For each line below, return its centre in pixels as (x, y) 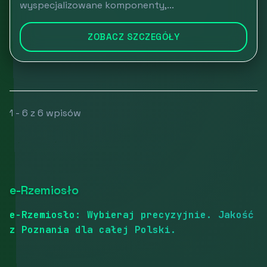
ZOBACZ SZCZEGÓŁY (133, 37)
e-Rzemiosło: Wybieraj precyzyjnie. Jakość (132, 215)
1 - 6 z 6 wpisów (45, 113)
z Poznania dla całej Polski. (93, 230)
